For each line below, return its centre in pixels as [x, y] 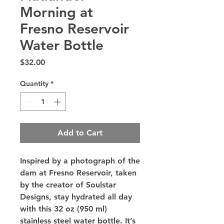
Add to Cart [80, 133]
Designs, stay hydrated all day [76, 197]
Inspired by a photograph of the [80, 161]
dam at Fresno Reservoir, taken [78, 173]
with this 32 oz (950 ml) [63, 209]
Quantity [34, 84]
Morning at [56, 12]
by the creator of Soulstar [68, 185]
